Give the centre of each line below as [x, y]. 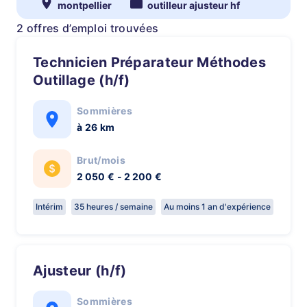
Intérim [49, 207]
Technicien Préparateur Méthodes [37, 62]
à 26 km [96, 127]
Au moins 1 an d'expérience [217, 207]
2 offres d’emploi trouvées [88, 28]
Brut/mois [101, 160]
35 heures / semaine [113, 207]
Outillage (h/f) [82, 80]
